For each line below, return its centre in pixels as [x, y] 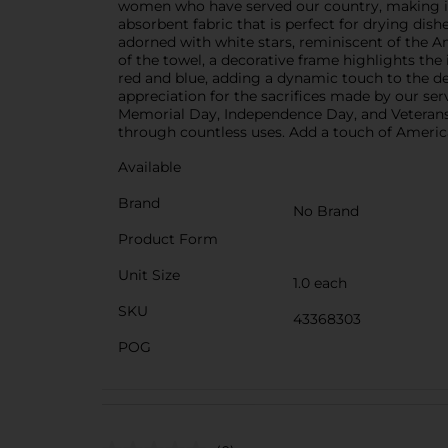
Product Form [168, 238]
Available [149, 166]
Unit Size [149, 274]
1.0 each [320, 282]
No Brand [326, 210]
